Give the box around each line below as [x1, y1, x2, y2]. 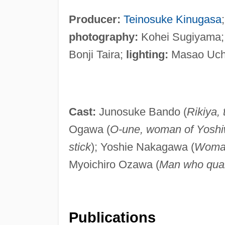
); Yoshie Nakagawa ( [90, 140, 194, 153]
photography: [68, 30, 138, 43]
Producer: [68, 13, 121, 26]
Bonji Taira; [68, 48, 126, 61]
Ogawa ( [68, 123, 110, 136]
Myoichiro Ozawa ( [68, 158, 159, 171]
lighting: [126, 48, 168, 61]
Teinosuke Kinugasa [123, 13, 221, 26]
